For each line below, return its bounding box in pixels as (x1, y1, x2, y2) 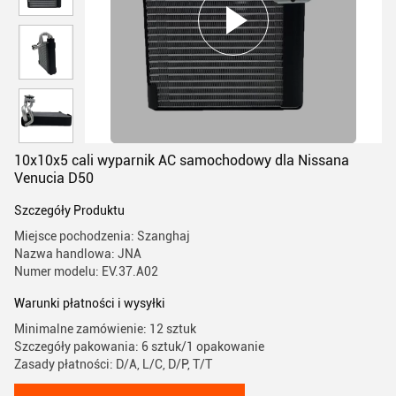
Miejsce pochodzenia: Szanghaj (14, 229, 190, 243)
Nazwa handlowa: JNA (14, 247, 141, 261)
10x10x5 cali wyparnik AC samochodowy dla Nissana (14, 152, 349, 169)
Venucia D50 (14, 170, 94, 187)
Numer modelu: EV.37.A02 (14, 264, 158, 278)
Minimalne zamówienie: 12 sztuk (14, 322, 196, 336)
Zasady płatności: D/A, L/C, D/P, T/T (14, 357, 212, 371)
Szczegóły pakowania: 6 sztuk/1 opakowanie (14, 339, 264, 354)
